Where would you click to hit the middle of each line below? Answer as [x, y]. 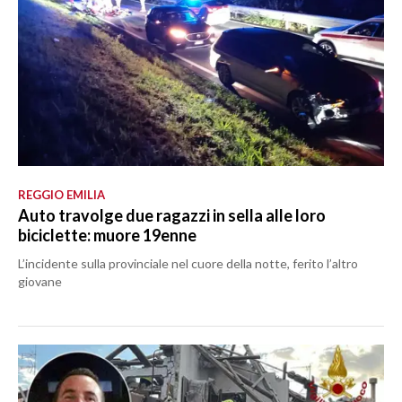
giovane [40, 282]
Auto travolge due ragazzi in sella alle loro [172, 216]
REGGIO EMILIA [61, 195]
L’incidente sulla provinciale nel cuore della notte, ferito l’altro [188, 264]
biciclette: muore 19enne [107, 236]
